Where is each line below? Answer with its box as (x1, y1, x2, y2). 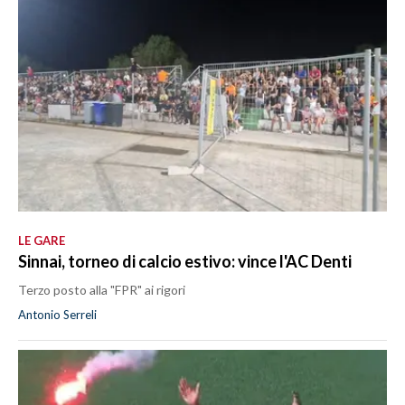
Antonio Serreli (18, 306, 97, 322)
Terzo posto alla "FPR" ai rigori (18, 281, 185, 297)
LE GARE (18, 232, 65, 248)
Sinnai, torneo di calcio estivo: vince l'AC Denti (18, 250, 352, 271)
